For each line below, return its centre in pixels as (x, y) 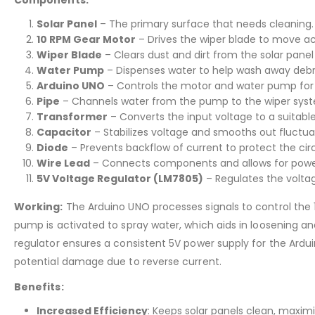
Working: (39, 206)
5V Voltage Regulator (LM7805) (120, 178)
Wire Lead (63, 163)
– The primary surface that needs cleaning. (205, 24)
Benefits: (39, 287)
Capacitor (64, 132)
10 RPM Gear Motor (86, 39)
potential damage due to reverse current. (118, 261)
